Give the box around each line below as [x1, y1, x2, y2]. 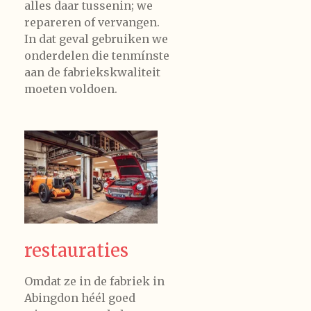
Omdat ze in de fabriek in [24, 274, 165, 289]
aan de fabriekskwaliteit [24, 65, 160, 79]
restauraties [24, 239, 128, 262]
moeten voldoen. [24, 81, 117, 96]
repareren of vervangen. [24, 15, 162, 29]
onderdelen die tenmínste [24, 48, 169, 62]
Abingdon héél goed [24, 291, 135, 305]
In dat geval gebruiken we [24, 31, 168, 46]
